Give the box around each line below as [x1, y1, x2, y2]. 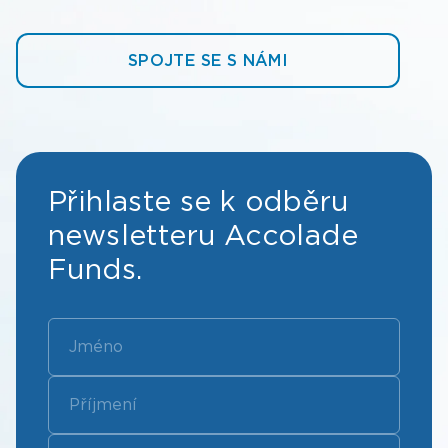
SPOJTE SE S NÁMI [127, 50, 289, 70]
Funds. [48, 251, 143, 286]
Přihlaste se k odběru [48, 183, 349, 218]
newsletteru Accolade [48, 217, 358, 252]
